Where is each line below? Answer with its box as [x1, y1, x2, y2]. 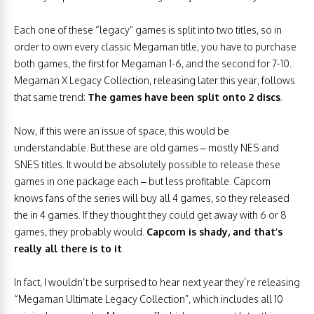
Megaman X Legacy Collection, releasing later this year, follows [14, 74, 295, 87]
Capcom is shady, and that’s [146, 226, 282, 238]
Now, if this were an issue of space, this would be [14, 125, 229, 137]
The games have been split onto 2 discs [88, 91, 280, 104]
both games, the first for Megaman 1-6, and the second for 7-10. [14, 57, 292, 70]
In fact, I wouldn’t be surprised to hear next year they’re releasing [14, 276, 300, 289]
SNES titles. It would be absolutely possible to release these [14, 158, 280, 171]
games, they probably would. [14, 226, 146, 238]
